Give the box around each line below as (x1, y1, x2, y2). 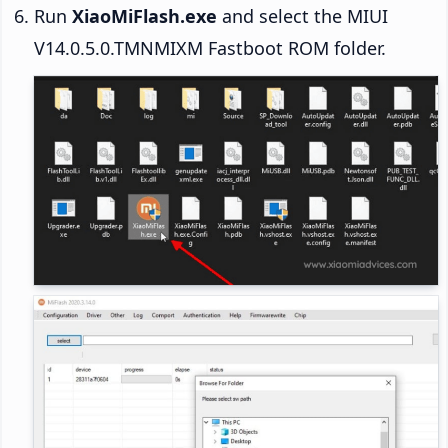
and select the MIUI (217, 4, 388, 29)
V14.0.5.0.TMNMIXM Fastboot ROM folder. (34, 36, 386, 61)
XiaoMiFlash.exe (72, 4, 217, 29)
